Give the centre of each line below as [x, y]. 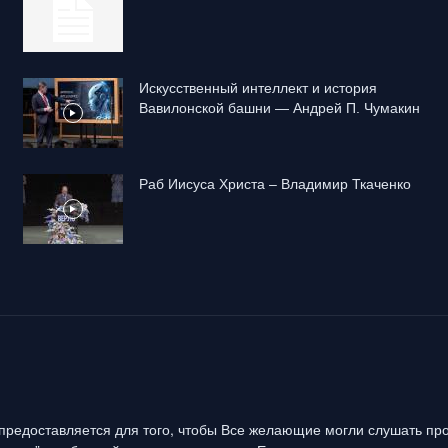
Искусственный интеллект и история [257, 87]
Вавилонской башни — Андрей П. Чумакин [279, 107]
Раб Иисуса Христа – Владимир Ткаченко [274, 183]
